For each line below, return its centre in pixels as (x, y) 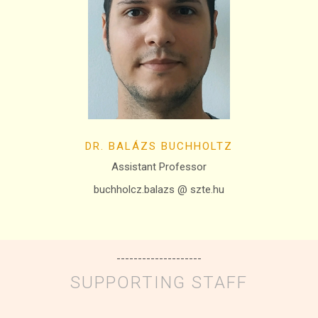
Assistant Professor (159, 167)
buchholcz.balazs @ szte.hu (159, 190)
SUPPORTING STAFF (159, 283)
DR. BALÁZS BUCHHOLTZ (159, 147)
